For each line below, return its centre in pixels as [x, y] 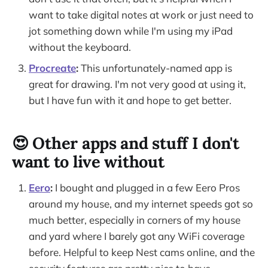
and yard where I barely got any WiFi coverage [137, 236]
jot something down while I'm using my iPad [131, 31]
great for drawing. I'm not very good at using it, [137, 84]
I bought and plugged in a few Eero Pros [146, 187]
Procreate [52, 68]
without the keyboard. [80, 47]
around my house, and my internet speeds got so [141, 203]
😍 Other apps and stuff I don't [126, 143]
